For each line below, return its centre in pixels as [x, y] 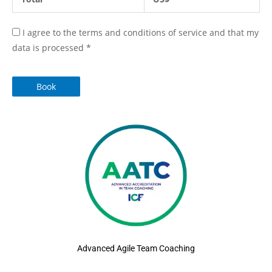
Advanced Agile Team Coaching [136, 249]
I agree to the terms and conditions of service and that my [141, 33]
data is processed [49, 48]
